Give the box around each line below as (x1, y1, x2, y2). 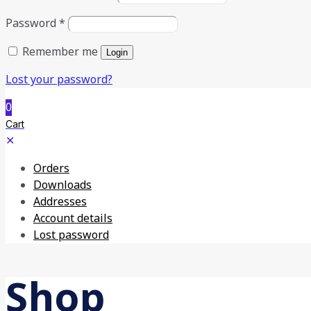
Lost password (33, 227, 109, 244)
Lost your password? (6, 72, 112, 89)
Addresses (33, 194, 87, 211)
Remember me (22, 44, 98, 61)
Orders (33, 160, 69, 178)
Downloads (33, 177, 92, 194)
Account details (33, 210, 112, 228)
